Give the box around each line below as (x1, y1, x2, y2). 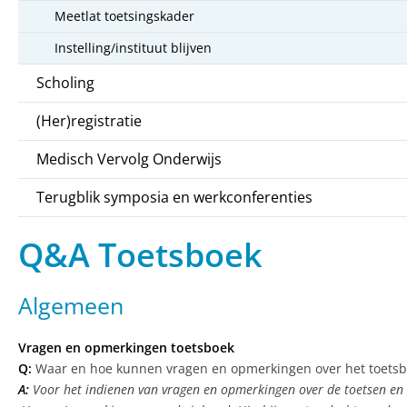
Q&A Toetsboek (18, 233, 263, 278)
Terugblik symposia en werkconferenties (36, 187, 313, 208)
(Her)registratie (36, 111, 142, 132)
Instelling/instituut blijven (55, 39, 212, 57)
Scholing (36, 73, 94, 94)
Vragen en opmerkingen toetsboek (18, 339, 234, 357)
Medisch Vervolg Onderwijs (36, 149, 222, 170)
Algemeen (18, 290, 124, 322)
